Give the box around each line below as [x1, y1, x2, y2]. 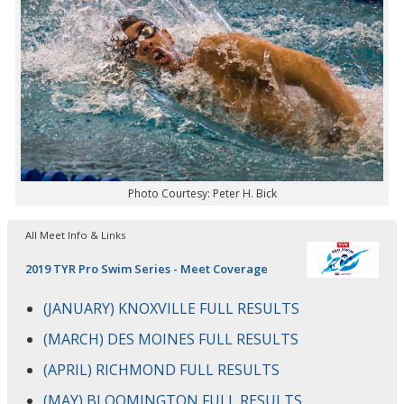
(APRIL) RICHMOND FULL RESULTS [43, 360, 280, 381]
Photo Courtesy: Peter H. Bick [127, 186, 277, 202]
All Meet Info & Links [25, 228, 125, 243]
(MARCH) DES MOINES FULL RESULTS [43, 329, 298, 350]
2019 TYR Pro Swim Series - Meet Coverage [25, 261, 268, 278]
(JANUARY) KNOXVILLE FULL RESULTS [43, 298, 299, 319]
